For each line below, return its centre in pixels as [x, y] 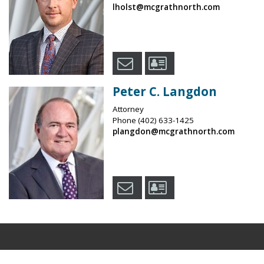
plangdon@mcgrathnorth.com [173, 132]
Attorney [128, 109]
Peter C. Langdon [164, 92]
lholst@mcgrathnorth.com [166, 7]
